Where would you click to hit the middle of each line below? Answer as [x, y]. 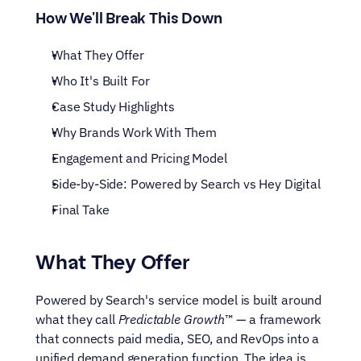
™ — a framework [273, 319]
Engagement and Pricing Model [139, 158]
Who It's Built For [101, 81]
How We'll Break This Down [129, 19]
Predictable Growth [171, 319]
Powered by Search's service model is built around [179, 300]
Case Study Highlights [113, 106]
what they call [77, 319]
